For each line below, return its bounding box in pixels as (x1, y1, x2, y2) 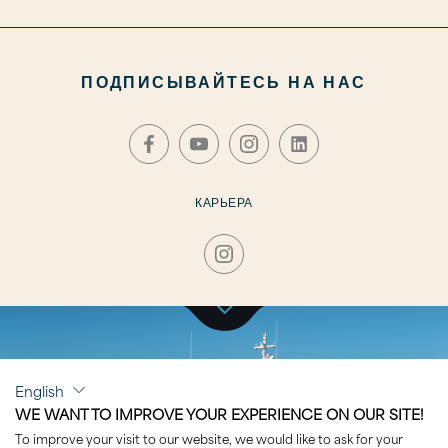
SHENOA (156, 382, 292, 432)
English (15, 378, 64, 402)
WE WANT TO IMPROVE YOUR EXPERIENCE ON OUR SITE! (15, 402, 424, 425)
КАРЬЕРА (195, 190, 253, 211)
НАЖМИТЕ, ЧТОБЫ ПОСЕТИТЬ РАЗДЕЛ (7, 356, 441, 386)
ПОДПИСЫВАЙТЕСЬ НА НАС (81, 66, 367, 93)
